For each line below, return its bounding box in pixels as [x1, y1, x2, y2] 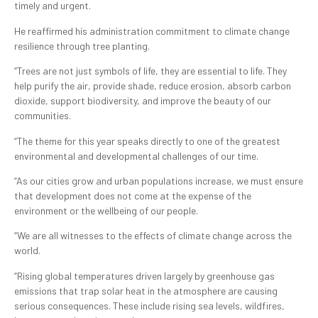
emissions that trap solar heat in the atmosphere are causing [14, 284, 278, 297]
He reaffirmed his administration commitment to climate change [14, 24, 290, 37]
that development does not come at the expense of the [14, 189, 251, 202]
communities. [14, 109, 71, 122]
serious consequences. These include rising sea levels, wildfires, [14, 299, 285, 312]
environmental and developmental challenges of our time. [14, 149, 258, 162]
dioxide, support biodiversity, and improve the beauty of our [14, 94, 271, 107]
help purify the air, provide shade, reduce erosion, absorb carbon [14, 79, 291, 92]
